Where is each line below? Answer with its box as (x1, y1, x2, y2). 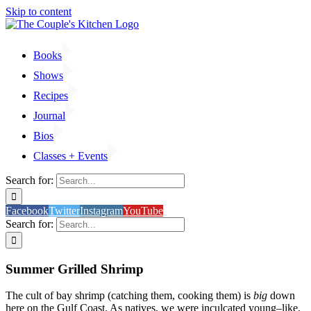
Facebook (6, 205, 49, 217)
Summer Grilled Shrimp (6, 261, 144, 276)
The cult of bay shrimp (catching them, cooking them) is (6, 289, 253, 302)
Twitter (49, 205, 80, 217)
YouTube (123, 205, 163, 217)
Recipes (33, 90, 68, 101)
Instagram (80, 205, 123, 217)
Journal (33, 110, 65, 121)
